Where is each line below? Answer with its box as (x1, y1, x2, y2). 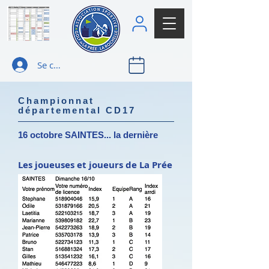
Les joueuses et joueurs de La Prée (18, 159, 172, 171)
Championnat (18, 95, 94, 106)
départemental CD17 (18, 105, 136, 115)
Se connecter (37, 58, 91, 71)
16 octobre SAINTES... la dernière (18, 130, 158, 140)
